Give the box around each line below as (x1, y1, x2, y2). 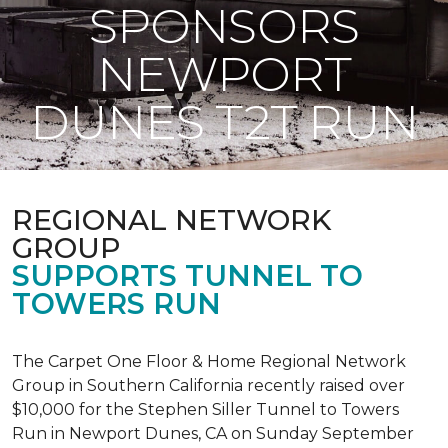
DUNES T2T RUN (30, 93, 418, 151)
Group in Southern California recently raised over (12, 376, 405, 395)
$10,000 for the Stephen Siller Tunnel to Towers (12, 400, 399, 419)
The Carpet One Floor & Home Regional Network (12, 352, 406, 371)
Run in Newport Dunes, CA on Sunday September (12, 424, 414, 443)
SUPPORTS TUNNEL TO (12, 258, 363, 293)
